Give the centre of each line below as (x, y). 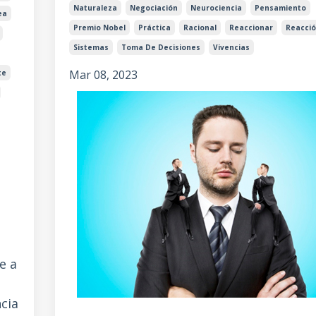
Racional (200, 28)
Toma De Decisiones (160, 48)
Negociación (153, 8)
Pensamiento (280, 8)
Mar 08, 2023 (103, 75)
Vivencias (231, 48)
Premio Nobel (99, 28)
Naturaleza (95, 8)
